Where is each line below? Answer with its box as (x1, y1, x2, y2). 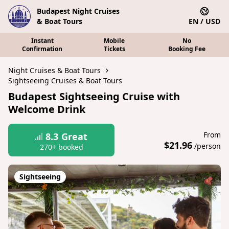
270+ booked (39, 142, 83, 152)
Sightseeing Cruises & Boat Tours (8, 76, 122, 85)
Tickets (103, 44, 125, 53)
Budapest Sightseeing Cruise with (8, 89, 180, 103)
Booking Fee (168, 44, 205, 53)
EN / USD (189, 16, 220, 26)
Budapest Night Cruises (37, 6, 120, 16)
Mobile (104, 36, 125, 45)
